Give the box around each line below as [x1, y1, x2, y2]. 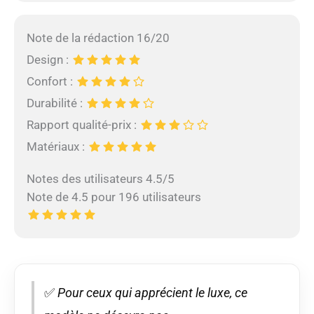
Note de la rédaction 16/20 [26, 31, 170, 46]
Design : [26, 53, 71, 67]
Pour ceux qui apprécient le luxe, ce [55, 285, 247, 301]
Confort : [26, 74, 76, 89]
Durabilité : [26, 96, 86, 111]
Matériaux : [26, 139, 88, 154]
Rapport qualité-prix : [26, 118, 139, 132]
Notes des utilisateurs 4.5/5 [26, 172, 175, 186]
